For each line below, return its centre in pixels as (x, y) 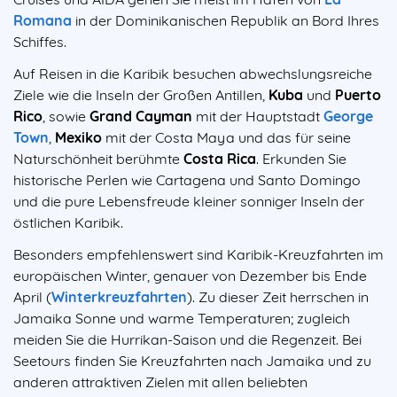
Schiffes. (40, 41)
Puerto (358, 94)
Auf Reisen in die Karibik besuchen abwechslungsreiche (193, 73)
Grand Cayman (141, 116)
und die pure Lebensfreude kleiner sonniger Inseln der (189, 201)
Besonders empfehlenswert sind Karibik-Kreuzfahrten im (198, 254)
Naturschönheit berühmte (97, 158)
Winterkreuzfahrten (119, 296)
